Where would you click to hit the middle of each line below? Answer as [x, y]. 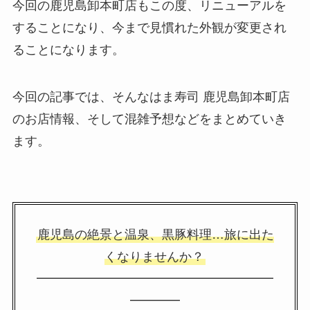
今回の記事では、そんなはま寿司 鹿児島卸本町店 [151, 97]
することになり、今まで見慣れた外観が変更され [149, 28]
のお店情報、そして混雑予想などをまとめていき [149, 119]
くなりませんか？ [154, 256]
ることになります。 [68, 50]
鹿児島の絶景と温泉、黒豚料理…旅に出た [156, 234]
